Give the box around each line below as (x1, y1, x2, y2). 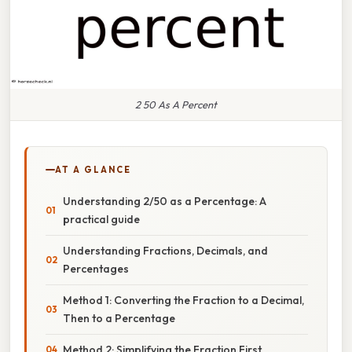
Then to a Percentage (63, 310, 175, 325)
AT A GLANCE (55, 163, 131, 175)
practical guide (63, 211, 140, 226)
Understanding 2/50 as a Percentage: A (63, 193, 266, 208)
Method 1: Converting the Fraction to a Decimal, (63, 292, 304, 307)
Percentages (63, 261, 129, 276)
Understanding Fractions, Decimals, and (63, 243, 268, 258)
